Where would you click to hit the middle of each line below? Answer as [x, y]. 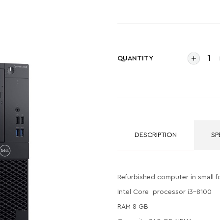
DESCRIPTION [156, 135]
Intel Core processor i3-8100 [165, 192]
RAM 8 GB [133, 206]
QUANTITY [135, 58]
